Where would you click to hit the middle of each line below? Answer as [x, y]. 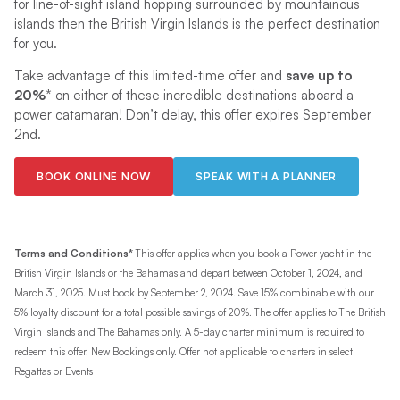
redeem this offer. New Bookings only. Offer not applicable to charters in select [183, 351]
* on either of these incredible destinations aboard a [199, 95]
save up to [319, 75]
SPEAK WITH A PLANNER [267, 176]
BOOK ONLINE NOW [94, 176]
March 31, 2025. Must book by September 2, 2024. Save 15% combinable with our [194, 292]
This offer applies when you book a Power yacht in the [252, 253]
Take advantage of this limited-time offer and [150, 75]
